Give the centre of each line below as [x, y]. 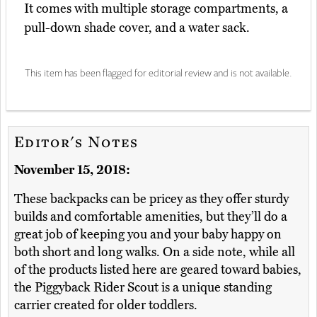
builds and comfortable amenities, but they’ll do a [151, 217]
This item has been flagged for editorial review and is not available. [158, 72]
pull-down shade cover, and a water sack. [137, 28]
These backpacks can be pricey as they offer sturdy [151, 199]
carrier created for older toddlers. [106, 305]
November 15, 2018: [72, 170]
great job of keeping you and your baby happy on [148, 235]
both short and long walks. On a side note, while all [155, 252]
